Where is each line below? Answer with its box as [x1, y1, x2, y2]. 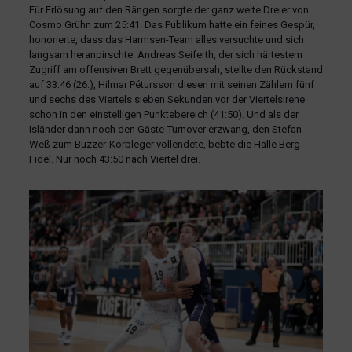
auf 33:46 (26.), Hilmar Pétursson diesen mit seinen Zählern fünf [28, 79, 314, 91]
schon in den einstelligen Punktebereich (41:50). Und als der [28, 108, 299, 121]
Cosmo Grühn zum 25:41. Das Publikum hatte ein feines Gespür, [28, 19, 315, 31]
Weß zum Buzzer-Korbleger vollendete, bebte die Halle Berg [28, 138, 300, 151]
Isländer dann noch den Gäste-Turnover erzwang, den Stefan [28, 123, 302, 136]
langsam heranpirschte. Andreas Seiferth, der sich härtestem [28, 49, 302, 61]
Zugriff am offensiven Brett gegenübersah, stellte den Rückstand [28, 64, 323, 76]
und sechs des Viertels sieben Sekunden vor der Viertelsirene [28, 93, 305, 106]
